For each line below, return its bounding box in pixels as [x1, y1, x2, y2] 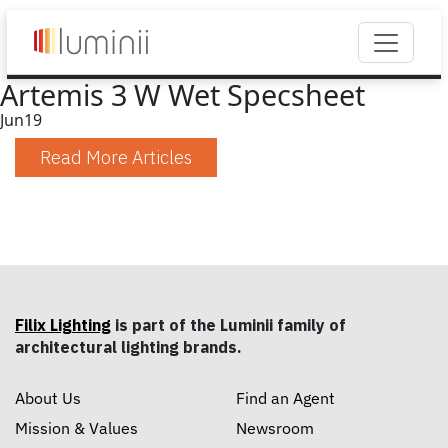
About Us [15, 388, 81, 409]
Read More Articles [40, 146, 192, 169]
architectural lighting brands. [15, 337, 242, 357]
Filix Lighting [15, 315, 111, 335]
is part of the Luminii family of [111, 315, 346, 335]
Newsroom [236, 418, 314, 439]
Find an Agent [236, 388, 335, 409]
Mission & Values [15, 418, 138, 439]
